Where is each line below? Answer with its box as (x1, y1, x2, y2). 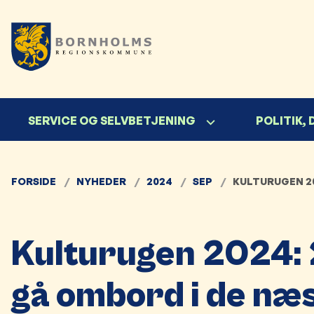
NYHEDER (76, 175, 126, 187)
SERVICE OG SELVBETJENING (28, 113, 196, 128)
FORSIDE (11, 175, 56, 187)
